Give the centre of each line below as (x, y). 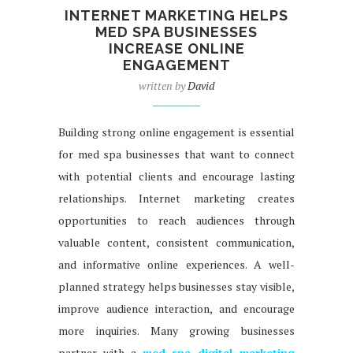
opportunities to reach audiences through (176, 220)
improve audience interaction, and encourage (176, 308)
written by (163, 85)
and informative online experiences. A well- (176, 264)
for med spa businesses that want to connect (176, 154)
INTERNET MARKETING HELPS (176, 15)
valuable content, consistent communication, (176, 242)
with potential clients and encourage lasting (176, 176)
